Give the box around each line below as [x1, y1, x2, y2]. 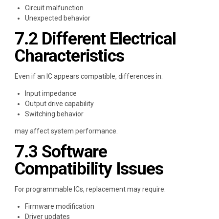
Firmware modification [25, 202, 94, 210]
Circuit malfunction [25, 3, 84, 12]
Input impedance [25, 89, 77, 97]
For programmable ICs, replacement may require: [15, 185, 166, 193]
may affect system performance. [15, 127, 118, 135]
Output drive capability [25, 99, 94, 108]
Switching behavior [25, 109, 84, 118]
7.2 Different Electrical [15, 28, 176, 49]
